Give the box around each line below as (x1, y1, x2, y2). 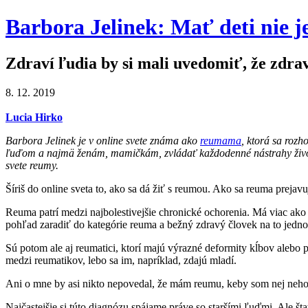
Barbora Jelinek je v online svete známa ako (5, 135, 200, 147)
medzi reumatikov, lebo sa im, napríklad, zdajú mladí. (5, 254, 236, 267)
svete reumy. (5, 159, 58, 172)
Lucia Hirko (5, 111, 63, 124)
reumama (200, 135, 241, 147)
